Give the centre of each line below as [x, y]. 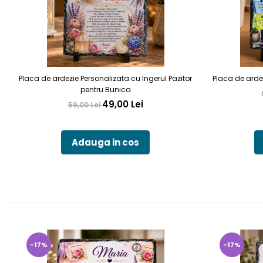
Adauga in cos [105, 142]
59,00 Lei [85, 105]
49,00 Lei [122, 104]
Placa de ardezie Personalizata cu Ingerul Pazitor [105, 78]
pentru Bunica [105, 90]
